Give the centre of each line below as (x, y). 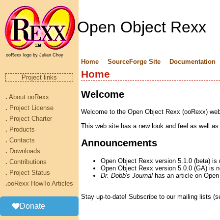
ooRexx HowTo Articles (40, 183)
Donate (32, 206)
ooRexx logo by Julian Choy (33, 55)
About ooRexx (28, 97)
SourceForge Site (134, 62)
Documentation (192, 62)
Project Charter (30, 119)
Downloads (24, 151)
